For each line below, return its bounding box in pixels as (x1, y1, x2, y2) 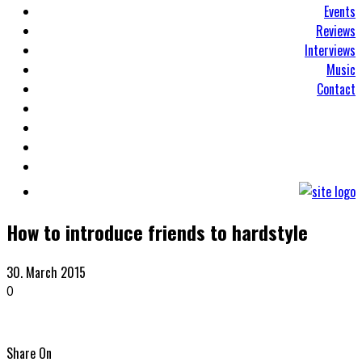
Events (324, 2, 356, 21)
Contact (317, 79, 356, 99)
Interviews (305, 40, 356, 60)
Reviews (316, 21, 356, 40)
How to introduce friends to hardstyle (6, 217, 308, 246)
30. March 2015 (6, 262, 86, 282)
